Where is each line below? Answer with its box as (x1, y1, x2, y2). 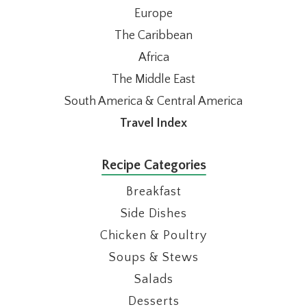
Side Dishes (120, 206, 187, 221)
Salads (134, 272, 173, 286)
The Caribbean (114, 28, 193, 42)
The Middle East (112, 72, 195, 86)
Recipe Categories (101, 157, 206, 173)
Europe (134, 6, 173, 21)
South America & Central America (64, 94, 243, 108)
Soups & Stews (108, 250, 199, 265)
